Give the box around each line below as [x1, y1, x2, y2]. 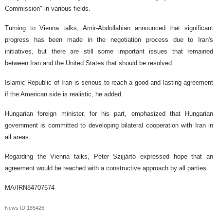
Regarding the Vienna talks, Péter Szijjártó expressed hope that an [5, 152, 213, 160]
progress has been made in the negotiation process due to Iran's [5, 36, 213, 43]
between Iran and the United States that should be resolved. [5, 59, 174, 67]
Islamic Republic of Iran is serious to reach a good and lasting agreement [5, 78, 213, 86]
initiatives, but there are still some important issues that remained [5, 47, 213, 55]
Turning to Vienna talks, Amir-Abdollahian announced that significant [5, 24, 213, 32]
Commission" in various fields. [5, 4, 91, 12]
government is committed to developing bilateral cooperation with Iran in [5, 121, 213, 129]
